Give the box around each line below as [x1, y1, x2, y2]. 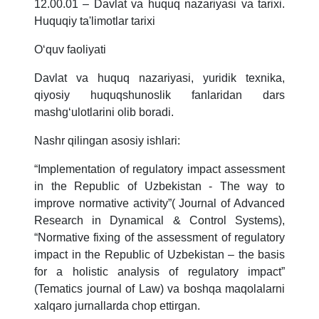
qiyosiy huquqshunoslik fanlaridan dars [34, 88, 285, 101]
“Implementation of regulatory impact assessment [34, 162, 285, 175]
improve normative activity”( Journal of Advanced [34, 197, 285, 209]
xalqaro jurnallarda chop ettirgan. [34, 299, 200, 312]
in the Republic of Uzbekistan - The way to [34, 179, 285, 192]
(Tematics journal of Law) [34, 282, 167, 295]
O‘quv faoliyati [34, 43, 106, 56]
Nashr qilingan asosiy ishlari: [34, 134, 180, 147]
